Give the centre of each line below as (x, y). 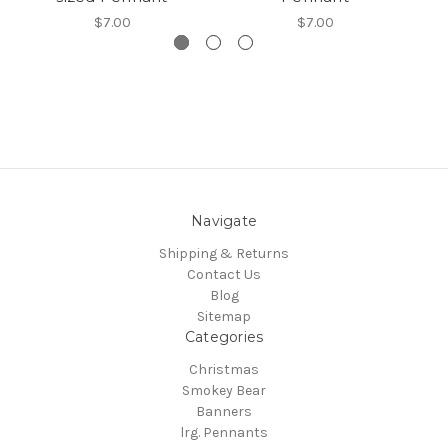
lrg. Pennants (224, 432)
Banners (224, 411)
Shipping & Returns (224, 253)
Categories (224, 337)
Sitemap (224, 316)
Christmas (224, 369)
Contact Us (224, 274)
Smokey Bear (224, 390)
